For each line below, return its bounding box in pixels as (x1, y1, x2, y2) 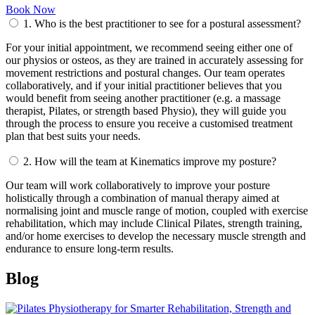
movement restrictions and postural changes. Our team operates (6, 67, 285, 79)
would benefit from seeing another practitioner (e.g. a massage (6, 92, 281, 105)
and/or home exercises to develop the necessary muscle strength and (6, 230, 306, 243)
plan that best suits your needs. (6, 130, 141, 143)
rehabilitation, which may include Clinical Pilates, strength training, (6, 217, 302, 230)
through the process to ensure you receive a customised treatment (6, 117, 292, 130)
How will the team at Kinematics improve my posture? (32, 155, 276, 168)
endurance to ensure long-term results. (6, 243, 174, 255)
